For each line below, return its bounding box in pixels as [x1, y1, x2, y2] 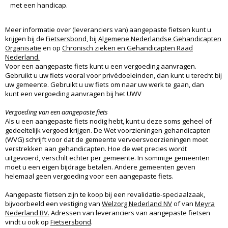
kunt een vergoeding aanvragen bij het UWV [5, 89, 141, 98]
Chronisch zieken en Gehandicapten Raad [62, 43, 193, 52]
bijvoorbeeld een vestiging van [5, 199, 102, 208]
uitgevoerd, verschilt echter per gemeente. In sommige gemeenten [5, 153, 210, 162]
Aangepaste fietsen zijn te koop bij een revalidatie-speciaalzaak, [5, 190, 205, 199]
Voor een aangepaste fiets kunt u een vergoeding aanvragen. [5, 62, 196, 71]
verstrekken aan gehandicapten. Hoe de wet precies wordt [5, 144, 187, 153]
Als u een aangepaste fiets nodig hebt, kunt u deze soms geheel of [5, 117, 212, 126]
